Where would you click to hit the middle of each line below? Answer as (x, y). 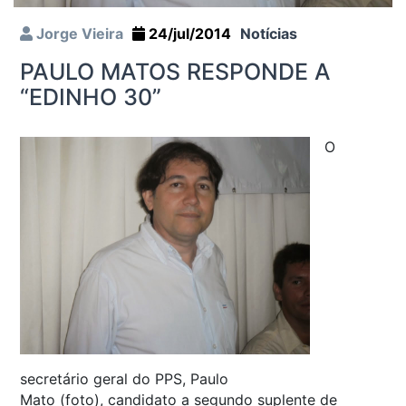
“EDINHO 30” (91, 97)
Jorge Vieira (78, 34)
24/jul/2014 (188, 34)
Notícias (269, 34)
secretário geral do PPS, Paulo (124, 379)
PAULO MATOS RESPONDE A (175, 72)
